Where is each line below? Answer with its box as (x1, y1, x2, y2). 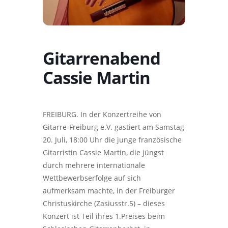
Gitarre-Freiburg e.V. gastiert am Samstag (43, 122, 184, 132)
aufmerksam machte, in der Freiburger (43, 186, 175, 195)
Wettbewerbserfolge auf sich (43, 173, 141, 183)
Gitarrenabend (43, 47, 160, 70)
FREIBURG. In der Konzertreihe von (43, 109, 161, 119)
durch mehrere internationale (43, 160, 145, 170)
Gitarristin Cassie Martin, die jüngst (43, 148, 164, 157)
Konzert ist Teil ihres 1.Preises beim (43, 211, 165, 221)
